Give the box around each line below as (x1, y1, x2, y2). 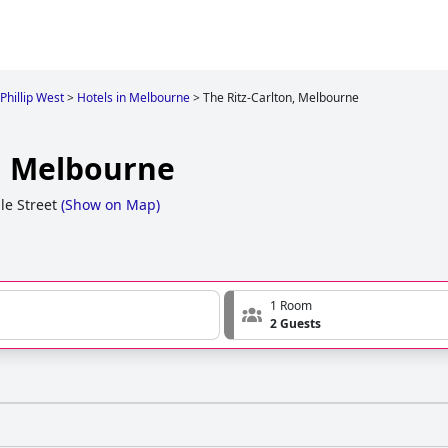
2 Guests (270, 315, 321, 333)
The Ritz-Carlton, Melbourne (203, 89, 359, 106)
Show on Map (65, 195, 156, 215)
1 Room (270, 297, 312, 315)
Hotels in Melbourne (77, 89, 190, 106)
